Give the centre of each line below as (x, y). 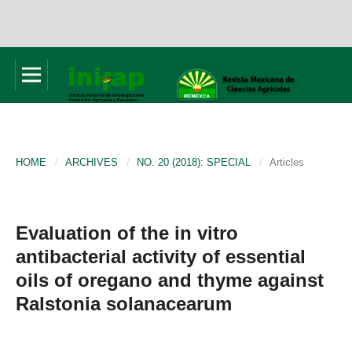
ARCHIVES (92, 162)
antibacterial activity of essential (161, 256)
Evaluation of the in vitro (127, 233)
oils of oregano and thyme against (170, 280)
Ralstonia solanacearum (124, 303)
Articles (287, 162)
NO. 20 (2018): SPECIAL (194, 162)
